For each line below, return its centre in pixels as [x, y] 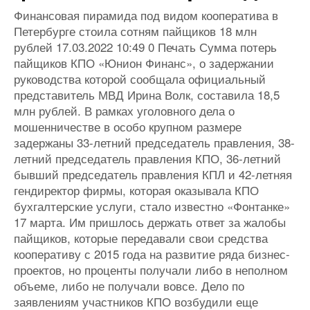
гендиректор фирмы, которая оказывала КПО [136, 190]
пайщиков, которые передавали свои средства [141, 238]
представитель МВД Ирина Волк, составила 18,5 [147, 94]
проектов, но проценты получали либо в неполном [151, 270]
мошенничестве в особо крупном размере [128, 126]
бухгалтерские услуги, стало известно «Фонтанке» [152, 206]
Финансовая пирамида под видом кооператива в [146, 15]
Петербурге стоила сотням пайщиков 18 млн [135, 31]
